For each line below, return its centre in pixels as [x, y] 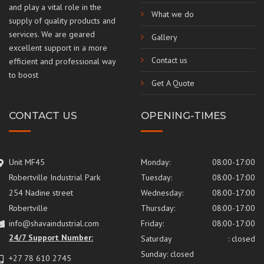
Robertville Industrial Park [55, 177]
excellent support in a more [58, 47]
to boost [24, 75]
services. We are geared [52, 34]
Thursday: [158, 208]
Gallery [164, 37]
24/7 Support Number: [51, 237]
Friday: [152, 223]
